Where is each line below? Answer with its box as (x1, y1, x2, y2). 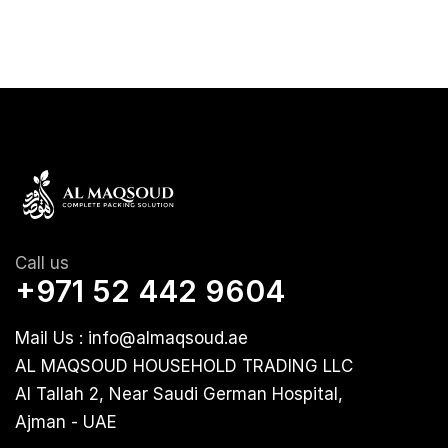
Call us (15, 253, 69, 274)
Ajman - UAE (15, 412, 117, 433)
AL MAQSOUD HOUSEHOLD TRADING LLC (15, 356, 353, 377)
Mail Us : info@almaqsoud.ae (15, 328, 248, 349)
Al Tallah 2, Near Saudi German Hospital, (15, 384, 343, 405)
